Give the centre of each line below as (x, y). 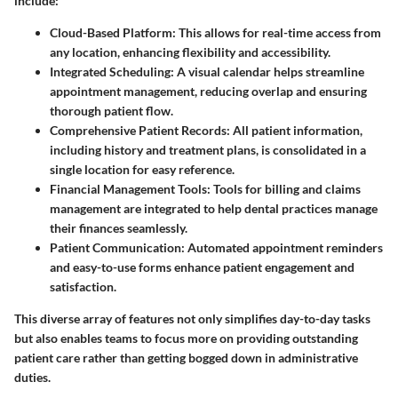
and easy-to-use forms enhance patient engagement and (202, 267)
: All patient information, (295, 131)
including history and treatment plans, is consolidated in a (208, 150)
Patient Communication (115, 248)
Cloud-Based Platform (111, 33)
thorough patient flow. (111, 111)
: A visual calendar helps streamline (267, 72)
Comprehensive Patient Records (138, 131)
